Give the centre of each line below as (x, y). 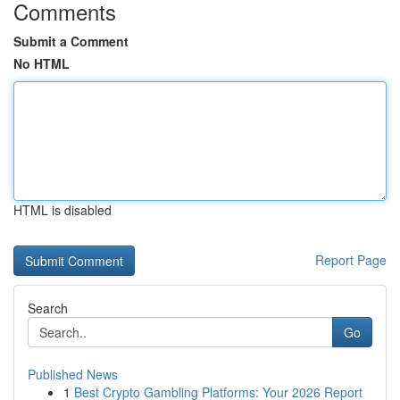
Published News (73, 374)
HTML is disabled (62, 210)
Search (48, 308)
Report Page (351, 260)
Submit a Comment (71, 41)
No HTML (42, 63)
